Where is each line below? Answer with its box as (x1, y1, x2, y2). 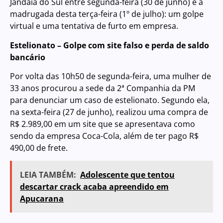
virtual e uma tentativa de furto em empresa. (10, 20, 178, 32)
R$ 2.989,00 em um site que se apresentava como (10, 118, 195, 130)
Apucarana (20, 193, 64, 205)
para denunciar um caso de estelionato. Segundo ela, (10, 95, 210, 106)
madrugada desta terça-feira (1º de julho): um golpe (10, 8, 204, 20)
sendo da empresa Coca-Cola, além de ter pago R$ (10, 130, 199, 142)
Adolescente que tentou (80, 169, 175, 181)
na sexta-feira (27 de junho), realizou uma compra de (10, 107, 208, 118)
